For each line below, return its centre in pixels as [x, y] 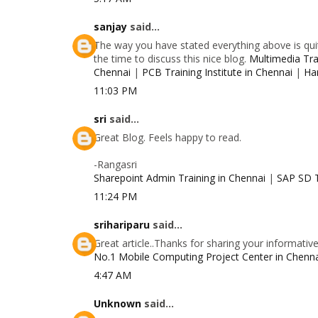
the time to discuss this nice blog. [171, 58]
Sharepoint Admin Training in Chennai [181, 177]
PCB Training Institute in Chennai [217, 72]
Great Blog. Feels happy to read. [168, 137]
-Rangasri [115, 164]
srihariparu [122, 224]
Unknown [117, 303]
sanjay [110, 26]
